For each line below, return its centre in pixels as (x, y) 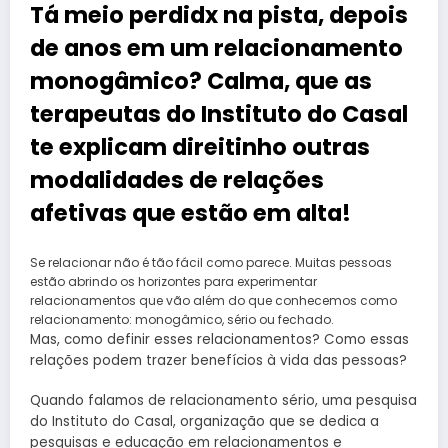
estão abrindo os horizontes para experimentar (173, 281)
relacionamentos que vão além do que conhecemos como (213, 300)
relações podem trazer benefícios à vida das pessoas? (218, 360)
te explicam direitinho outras (200, 147)
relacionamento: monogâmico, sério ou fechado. (182, 319)
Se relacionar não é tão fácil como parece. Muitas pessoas (211, 262)
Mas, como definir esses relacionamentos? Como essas (219, 339)
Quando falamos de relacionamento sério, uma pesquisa (223, 401)
